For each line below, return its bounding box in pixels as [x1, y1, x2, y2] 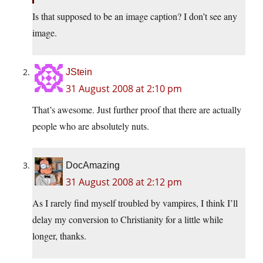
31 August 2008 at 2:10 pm [66, 82, 182, 96]
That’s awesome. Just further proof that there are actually [32, 103, 241, 116]
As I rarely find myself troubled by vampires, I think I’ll [32, 197, 238, 210]
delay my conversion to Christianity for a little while [32, 213, 223, 226]
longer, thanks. [32, 230, 86, 242]
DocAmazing [66, 160, 120, 171]
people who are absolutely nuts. [32, 120, 149, 133]
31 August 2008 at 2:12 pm [66, 176, 182, 189]
